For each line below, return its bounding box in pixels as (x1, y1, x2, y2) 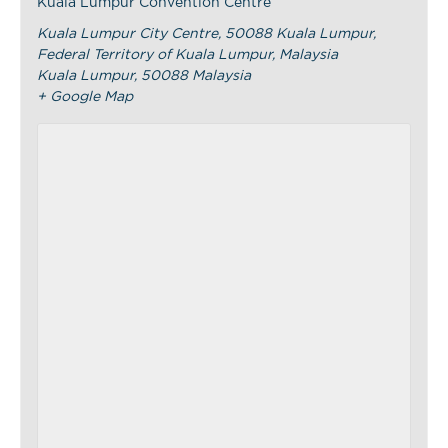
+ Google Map (37, 89, 134, 104)
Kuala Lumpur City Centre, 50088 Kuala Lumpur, (37, 26, 377, 41)
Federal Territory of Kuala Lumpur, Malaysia (37, 47, 339, 62)
